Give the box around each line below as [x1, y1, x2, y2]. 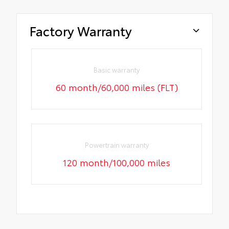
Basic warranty [94, 64, 140, 74]
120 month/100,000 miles [63, 155, 171, 169]
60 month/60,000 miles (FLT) [55, 80, 178, 94]
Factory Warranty [30, 21, 132, 39]
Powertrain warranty [84, 140, 149, 150]
